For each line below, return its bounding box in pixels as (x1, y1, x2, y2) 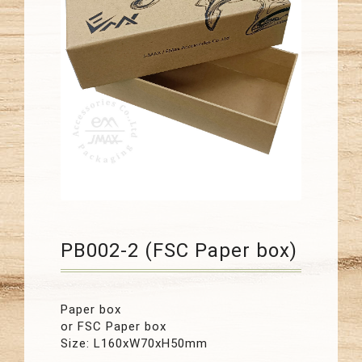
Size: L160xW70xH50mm (61, 336, 208, 351)
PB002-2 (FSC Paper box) (61, 239, 297, 262)
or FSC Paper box (61, 319, 166, 334)
